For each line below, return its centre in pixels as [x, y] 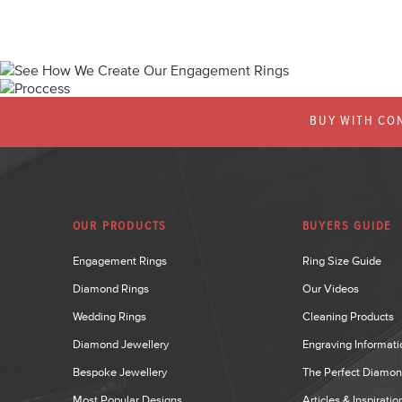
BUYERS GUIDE [347, 226]
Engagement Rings [119, 261]
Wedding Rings [109, 316]
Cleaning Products [348, 316]
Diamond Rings [110, 288]
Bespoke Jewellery [119, 372]
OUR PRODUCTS [120, 226]
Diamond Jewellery [120, 344]
